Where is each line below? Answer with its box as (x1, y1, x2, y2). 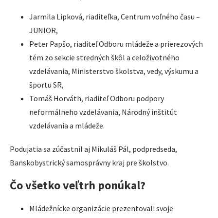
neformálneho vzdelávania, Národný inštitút (29, 107, 177, 117)
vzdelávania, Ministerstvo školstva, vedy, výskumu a (29, 66, 199, 76)
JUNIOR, (29, 25, 58, 36)
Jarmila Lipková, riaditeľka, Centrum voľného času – (29, 12, 200, 22)
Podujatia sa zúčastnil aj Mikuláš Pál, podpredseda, (10, 144, 177, 154)
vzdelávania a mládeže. (29, 121, 105, 131)
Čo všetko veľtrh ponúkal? (10, 177, 145, 193)
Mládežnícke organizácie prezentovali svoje (29, 203, 173, 213)
